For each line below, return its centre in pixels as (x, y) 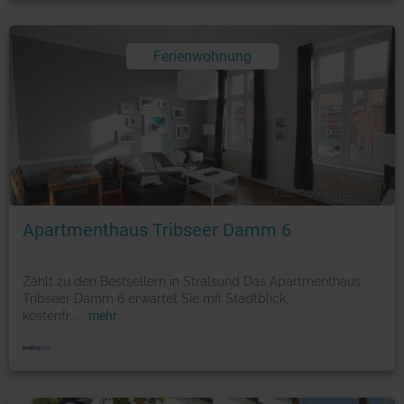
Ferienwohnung (202, 56)
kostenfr (46, 316)
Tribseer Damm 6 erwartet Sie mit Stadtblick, (156, 298)
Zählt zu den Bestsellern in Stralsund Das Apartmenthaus (192, 281)
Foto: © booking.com (317, 193)
